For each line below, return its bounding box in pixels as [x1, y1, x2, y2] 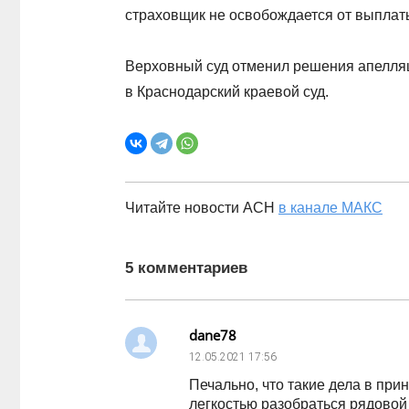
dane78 [189, 326, 236, 344]
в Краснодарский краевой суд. [125, 84, 329, 100]
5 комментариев [125, 259, 247, 277]
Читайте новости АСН [125, 200, 278, 215]
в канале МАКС [278, 200, 383, 215]
